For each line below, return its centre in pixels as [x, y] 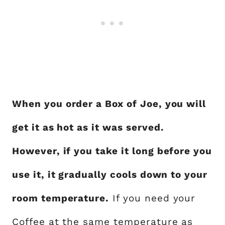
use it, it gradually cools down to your [110, 175]
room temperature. [61, 198]
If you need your [152, 198]
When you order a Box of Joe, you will [109, 104]
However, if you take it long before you [112, 151]
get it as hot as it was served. [88, 127]
